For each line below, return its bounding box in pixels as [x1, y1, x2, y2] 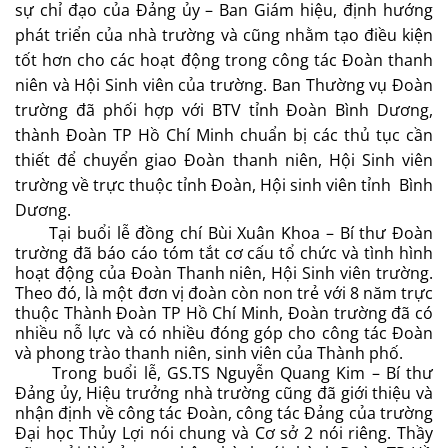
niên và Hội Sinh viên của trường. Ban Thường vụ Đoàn [15, 73, 433, 96]
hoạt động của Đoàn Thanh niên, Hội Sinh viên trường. [15, 261, 433, 284]
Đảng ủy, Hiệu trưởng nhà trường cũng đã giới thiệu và [15, 381, 433, 404]
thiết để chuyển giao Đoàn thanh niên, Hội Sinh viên [15, 148, 433, 171]
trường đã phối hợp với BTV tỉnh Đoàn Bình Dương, [15, 98, 433, 121]
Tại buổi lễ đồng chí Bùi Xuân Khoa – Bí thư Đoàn [15, 221, 433, 244]
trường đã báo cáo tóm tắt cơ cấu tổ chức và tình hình [15, 241, 433, 264]
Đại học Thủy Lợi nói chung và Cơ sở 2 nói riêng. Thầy [15, 421, 433, 444]
